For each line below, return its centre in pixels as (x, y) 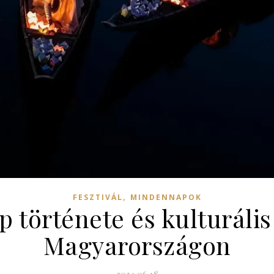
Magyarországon (137, 245)
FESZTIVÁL (98, 198)
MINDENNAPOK (166, 198)
